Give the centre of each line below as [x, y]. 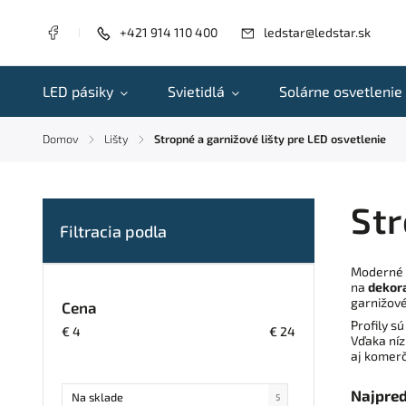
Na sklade [97, 396]
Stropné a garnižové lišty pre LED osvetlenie [270, 139]
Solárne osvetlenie [341, 91]
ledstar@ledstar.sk [317, 32]
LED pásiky [78, 91]
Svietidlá [196, 91]
